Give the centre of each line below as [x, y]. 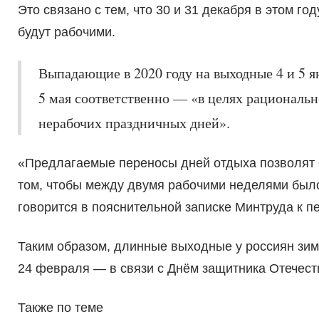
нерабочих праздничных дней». [134, 123]
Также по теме [60, 308]
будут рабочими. [66, 32]
